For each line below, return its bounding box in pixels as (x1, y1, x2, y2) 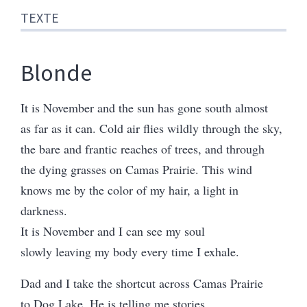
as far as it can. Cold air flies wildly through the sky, (21, 119, 282, 136)
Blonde (21, 58, 92, 87)
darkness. (21, 201, 67, 219)
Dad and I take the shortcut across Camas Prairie (21, 274, 263, 291)
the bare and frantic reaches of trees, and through (21, 140, 265, 157)
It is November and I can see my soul (21, 222, 205, 239)
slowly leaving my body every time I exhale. (21, 243, 239, 260)
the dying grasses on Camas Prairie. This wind (21, 160, 252, 177)
